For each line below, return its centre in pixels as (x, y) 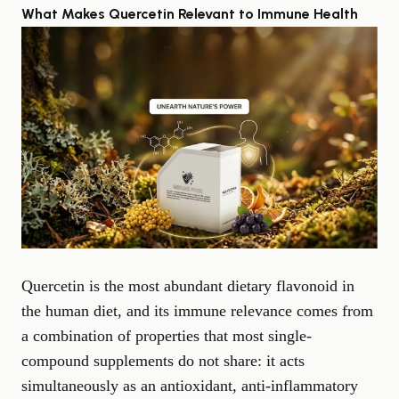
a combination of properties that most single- (167, 335)
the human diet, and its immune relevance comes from (197, 310)
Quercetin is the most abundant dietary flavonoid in (188, 285)
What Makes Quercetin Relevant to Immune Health (190, 14)
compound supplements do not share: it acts (163, 360)
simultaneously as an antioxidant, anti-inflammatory (190, 385)
